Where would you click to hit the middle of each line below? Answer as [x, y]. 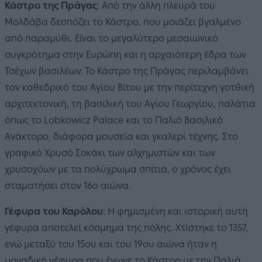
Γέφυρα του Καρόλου [54, 212]
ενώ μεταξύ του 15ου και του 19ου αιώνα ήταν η [111, 244]
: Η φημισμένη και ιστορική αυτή [175, 212]
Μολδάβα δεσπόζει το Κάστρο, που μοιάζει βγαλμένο [123, 22]
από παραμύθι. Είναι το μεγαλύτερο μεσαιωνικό [111, 39]
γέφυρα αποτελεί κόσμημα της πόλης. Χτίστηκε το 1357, [126, 228]
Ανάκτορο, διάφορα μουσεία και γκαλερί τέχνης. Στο [121, 137]
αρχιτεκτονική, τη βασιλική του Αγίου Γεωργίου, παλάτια [130, 104]
